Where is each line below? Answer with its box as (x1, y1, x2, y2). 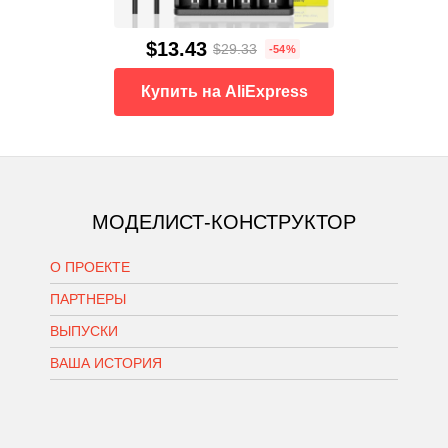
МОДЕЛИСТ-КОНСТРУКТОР (92, 211, 356, 234)
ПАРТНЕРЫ (50, 291, 126, 308)
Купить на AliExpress (140, 83, 308, 101)
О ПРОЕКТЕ (50, 259, 130, 276)
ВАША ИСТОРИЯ (50, 355, 162, 372)
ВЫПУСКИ (50, 323, 118, 340)
